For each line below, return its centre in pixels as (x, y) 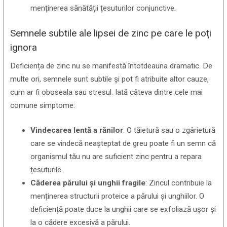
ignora (24, 47)
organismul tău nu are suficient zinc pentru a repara (116, 157)
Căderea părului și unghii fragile (88, 183)
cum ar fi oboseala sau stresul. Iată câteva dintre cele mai (107, 92)
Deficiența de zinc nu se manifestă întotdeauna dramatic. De (111, 66)
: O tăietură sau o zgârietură (169, 130)
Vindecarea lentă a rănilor (77, 130)
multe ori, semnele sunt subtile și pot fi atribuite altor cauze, (110, 79)
